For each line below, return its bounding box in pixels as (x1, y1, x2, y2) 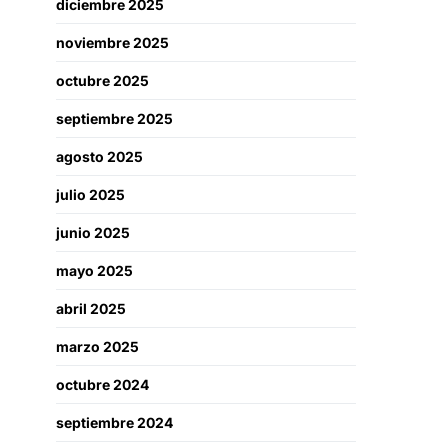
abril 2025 (56, 300, 126, 317)
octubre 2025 (56, 72, 149, 89)
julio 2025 (56, 186, 125, 203)
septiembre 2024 (56, 414, 173, 431)
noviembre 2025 (56, 34, 169, 51)
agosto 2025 (56, 148, 143, 165)
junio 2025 (56, 224, 130, 241)
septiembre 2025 (56, 110, 173, 127)
